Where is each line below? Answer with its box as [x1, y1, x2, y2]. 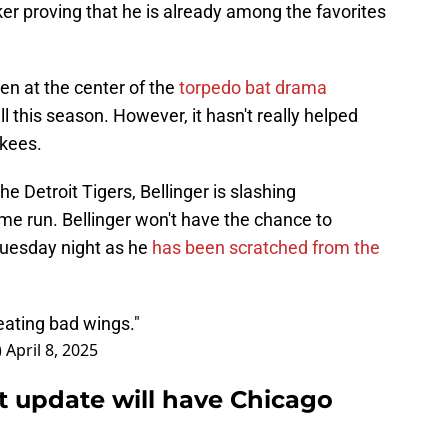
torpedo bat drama [179, 77, 327, 99]
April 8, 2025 [6, 339, 98, 362]
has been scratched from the [152, 237, 380, 259]
